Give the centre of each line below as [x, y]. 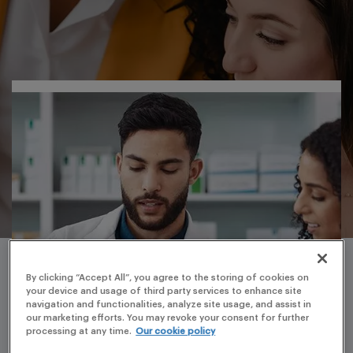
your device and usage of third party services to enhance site [164, 292]
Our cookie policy [176, 332]
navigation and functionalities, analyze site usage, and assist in [169, 305]
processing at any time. [79, 332]
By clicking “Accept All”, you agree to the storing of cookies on [168, 278]
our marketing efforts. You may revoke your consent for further [168, 318]
